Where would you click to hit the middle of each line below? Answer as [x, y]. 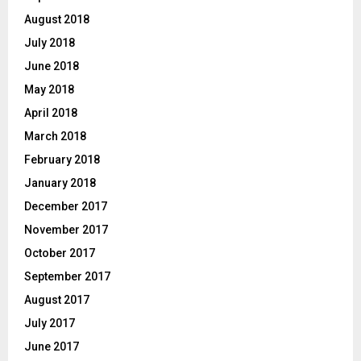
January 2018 [60, 183]
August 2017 [57, 300]
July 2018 [50, 43]
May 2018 [49, 90]
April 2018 [51, 113]
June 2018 [52, 66]
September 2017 [67, 277]
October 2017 [60, 253]
